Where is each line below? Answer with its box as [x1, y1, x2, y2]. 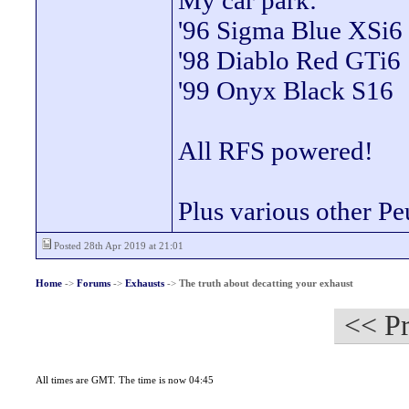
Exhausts [124, 278, 164, 288]
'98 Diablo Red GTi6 [178, 46, 401, 75]
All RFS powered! [178, 136, 373, 165]
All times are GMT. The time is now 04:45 [35, 374, 214, 385]
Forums [76, 278, 110, 288]
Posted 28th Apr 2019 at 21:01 [51, 240, 184, 251]
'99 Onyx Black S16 [178, 76, 393, 105]
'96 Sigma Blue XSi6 [178, 16, 403, 45]
